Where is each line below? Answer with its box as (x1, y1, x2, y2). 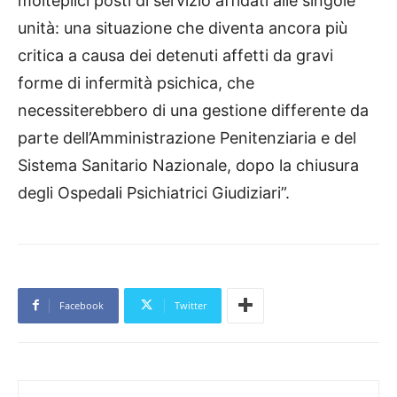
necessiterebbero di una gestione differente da (18, 100, 369, 120)
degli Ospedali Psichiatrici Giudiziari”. (18, 183, 290, 202)
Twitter (175, 298, 206, 312)
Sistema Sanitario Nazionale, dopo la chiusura (18, 155, 359, 175)
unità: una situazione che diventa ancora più (18, 18, 347, 37)
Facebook (59, 298, 104, 312)
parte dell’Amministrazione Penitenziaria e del (18, 128, 356, 147)
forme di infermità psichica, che (18, 73, 254, 92)
